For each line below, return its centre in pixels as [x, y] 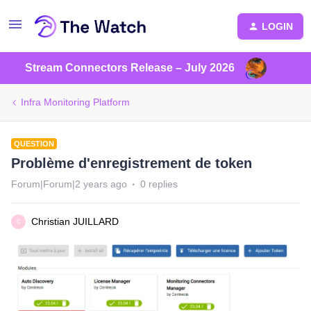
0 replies [159, 184]
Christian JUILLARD [75, 221]
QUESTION [34, 144]
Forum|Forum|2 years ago [69, 184]
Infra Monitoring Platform [75, 102]
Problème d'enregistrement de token [132, 163]
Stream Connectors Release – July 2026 [130, 68]
